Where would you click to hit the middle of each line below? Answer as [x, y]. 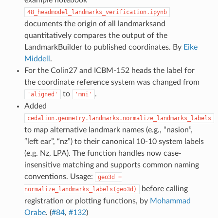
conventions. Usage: [59, 176]
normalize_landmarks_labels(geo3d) [80, 189]
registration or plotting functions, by [87, 201]
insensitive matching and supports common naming [111, 165]
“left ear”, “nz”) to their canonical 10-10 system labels [114, 141]
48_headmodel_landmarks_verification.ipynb [97, 12]
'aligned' [42, 94]
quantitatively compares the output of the [96, 35]
